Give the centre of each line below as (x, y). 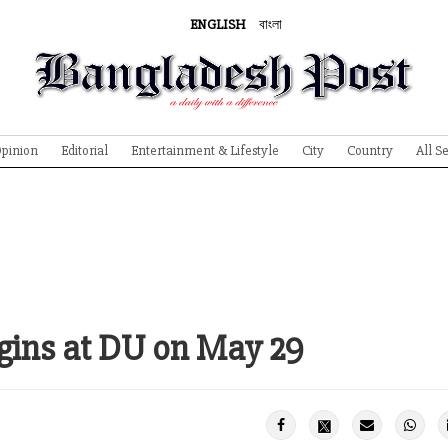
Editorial (84, 150)
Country (370, 150)
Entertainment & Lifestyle (205, 150)
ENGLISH (217, 24)
